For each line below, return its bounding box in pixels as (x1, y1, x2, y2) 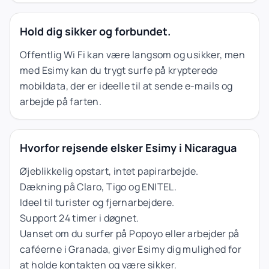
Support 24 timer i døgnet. (20, 211, 139, 225)
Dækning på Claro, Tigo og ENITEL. (20, 180, 177, 193)
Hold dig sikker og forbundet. (20, 23, 171, 38)
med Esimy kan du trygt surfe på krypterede (20, 63, 218, 77)
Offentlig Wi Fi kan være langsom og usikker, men (20, 47, 246, 61)
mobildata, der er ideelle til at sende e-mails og (20, 79, 233, 92)
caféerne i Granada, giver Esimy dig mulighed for (20, 242, 242, 256)
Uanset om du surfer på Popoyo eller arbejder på (20, 226, 240, 240)
